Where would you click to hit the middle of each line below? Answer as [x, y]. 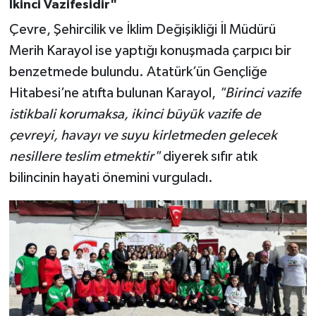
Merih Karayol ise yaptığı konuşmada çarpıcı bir [150, 50]
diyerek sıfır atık [208, 156]
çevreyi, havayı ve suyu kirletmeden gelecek [143, 135]
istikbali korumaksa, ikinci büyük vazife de [135, 114]
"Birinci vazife [260, 93]
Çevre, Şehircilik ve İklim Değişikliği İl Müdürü [142, 29]
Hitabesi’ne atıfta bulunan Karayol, [114, 93]
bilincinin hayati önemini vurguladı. [111, 177]
